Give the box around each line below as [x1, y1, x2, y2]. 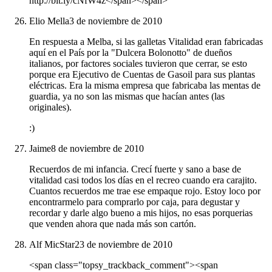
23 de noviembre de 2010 [75, 239, 172, 250]
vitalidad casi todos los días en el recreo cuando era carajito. [29, 175, 257, 186]
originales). [29, 102, 72, 113]
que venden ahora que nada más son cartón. [29, 219, 196, 229]
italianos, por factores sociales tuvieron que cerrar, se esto [29, 58, 247, 69]
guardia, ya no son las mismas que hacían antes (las [29, 91, 225, 102]
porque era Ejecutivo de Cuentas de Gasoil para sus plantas [29, 69, 255, 80]
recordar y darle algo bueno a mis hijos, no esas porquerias [29, 208, 253, 219]
